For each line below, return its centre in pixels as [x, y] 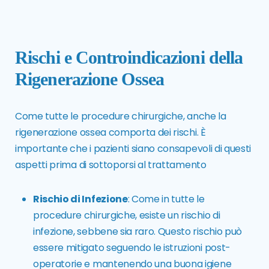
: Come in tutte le [166, 199]
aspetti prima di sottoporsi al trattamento [111, 165]
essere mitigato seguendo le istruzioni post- [132, 248]
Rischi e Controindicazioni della [129, 58]
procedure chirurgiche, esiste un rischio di [127, 216]
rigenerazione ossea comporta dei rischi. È [110, 133]
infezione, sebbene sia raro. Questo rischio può [138, 232]
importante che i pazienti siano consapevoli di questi [133, 149]
